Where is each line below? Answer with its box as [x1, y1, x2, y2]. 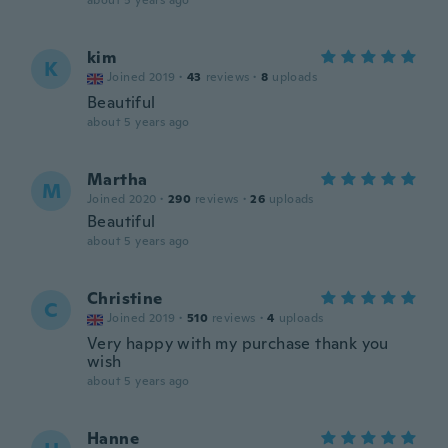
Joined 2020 [87, 191, 157, 207]
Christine [87, 288, 163, 309]
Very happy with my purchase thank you [87, 333, 389, 354]
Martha [87, 169, 148, 190]
